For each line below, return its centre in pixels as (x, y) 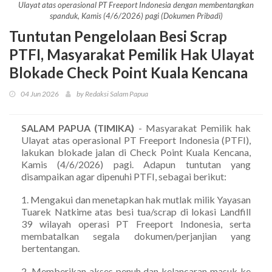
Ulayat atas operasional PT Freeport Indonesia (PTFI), (136, 140)
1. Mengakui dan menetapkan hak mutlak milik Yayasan (136, 199)
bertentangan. (50, 248)
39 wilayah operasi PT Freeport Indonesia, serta (136, 223)
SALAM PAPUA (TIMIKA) (78, 127)
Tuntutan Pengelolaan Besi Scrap (118, 36)
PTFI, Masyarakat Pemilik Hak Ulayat (132, 54)
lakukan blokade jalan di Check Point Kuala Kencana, (136, 152)
